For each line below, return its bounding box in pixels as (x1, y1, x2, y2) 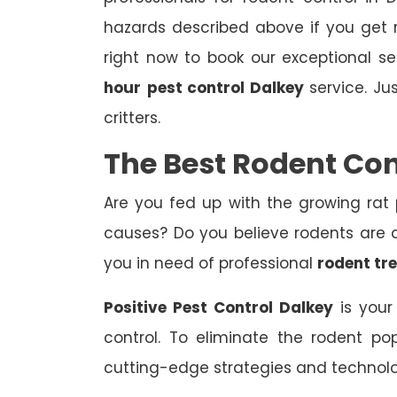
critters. (104, 107, 160, 129)
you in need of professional (104, 253, 317, 275)
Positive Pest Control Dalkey (104, 297, 333, 319)
